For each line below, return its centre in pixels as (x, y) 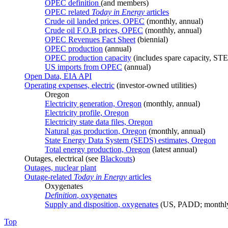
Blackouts (116, 158)
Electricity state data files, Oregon (99, 122)
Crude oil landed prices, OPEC (95, 21)
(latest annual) (174, 149)
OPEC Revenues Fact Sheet (90, 39)
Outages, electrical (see (62, 158)
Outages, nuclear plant (60, 167)
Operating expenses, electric (69, 85)
